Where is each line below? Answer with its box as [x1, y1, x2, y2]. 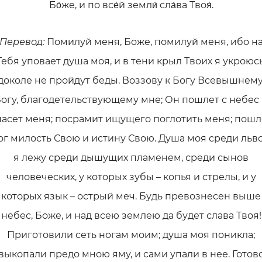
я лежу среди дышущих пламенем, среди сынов [13, 152, 249, 163]
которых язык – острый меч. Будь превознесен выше [1, 191, 261, 202]
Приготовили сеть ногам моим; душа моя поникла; [7, 229, 255, 240]
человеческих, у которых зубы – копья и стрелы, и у [6, 171, 256, 182]
